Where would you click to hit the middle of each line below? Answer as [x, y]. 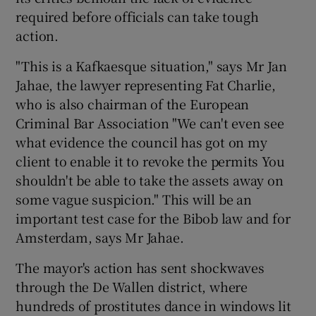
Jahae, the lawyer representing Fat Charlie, [146, 85]
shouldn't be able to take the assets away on [150, 180]
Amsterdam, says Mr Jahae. [100, 237]
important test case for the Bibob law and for [153, 218]
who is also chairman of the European [133, 104]
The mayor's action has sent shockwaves [140, 267]
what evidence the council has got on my [141, 142]
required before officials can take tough [137, 16]
